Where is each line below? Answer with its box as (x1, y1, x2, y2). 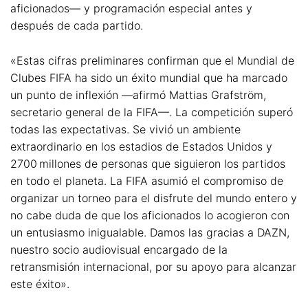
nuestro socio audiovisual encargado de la (10, 242, 228, 256)
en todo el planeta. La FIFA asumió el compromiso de (10, 173, 283, 188)
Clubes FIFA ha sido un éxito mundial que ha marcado (10, 70, 287, 85)
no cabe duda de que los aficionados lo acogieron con (10, 208, 289, 222)
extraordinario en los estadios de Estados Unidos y (10, 139, 272, 153)
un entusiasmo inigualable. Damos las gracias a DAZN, (10, 225, 289, 239)
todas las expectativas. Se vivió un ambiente (10, 122, 241, 136)
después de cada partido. (10, 18, 143, 32)
